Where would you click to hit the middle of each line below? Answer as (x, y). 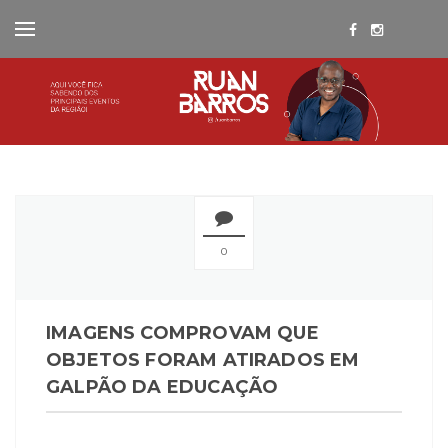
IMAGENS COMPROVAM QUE (182, 333)
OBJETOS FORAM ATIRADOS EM (203, 360)
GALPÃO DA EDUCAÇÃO (162, 387)
